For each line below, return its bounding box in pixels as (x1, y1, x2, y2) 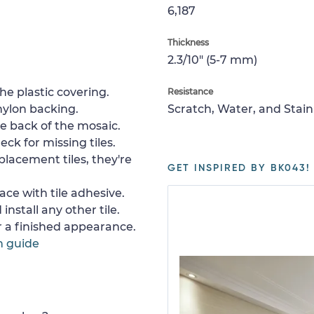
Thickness (168, 37, 209, 48)
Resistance (168, 86, 213, 97)
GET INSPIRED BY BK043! (168, 163, 310, 173)
